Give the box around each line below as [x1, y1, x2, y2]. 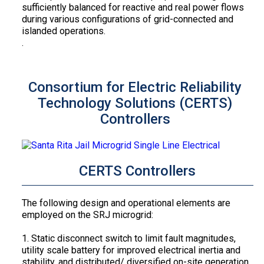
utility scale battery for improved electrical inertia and [21, 244, 240, 256]
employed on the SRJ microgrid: [21, 209, 153, 220]
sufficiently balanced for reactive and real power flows [21, 2, 244, 14]
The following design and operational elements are [21, 197, 230, 209]
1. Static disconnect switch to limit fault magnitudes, [21, 232, 236, 244]
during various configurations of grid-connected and [21, 14, 233, 25]
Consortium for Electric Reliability [28, 79, 242, 96]
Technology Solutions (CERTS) [38, 95, 233, 112]
